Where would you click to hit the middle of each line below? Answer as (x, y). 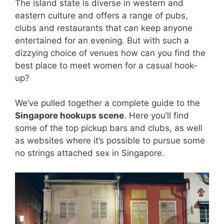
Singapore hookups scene (69, 115)
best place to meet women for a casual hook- (106, 65)
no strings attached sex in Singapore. (90, 153)
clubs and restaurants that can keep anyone (104, 28)
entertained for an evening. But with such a (102, 40)
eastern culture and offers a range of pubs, (101, 15)
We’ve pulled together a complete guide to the (107, 103)
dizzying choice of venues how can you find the (110, 53)
